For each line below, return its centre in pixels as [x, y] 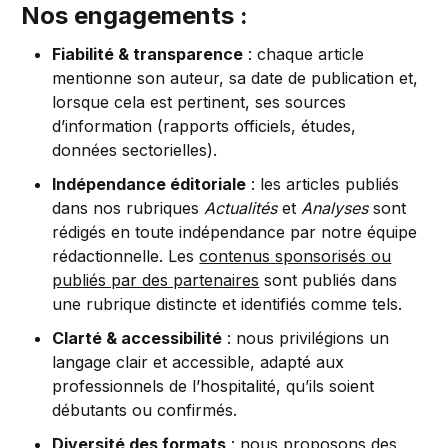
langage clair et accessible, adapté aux [198, 362]
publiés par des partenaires [156, 280]
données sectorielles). [135, 150]
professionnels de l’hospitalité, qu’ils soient [213, 386]
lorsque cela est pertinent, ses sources [199, 102]
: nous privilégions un [306, 338]
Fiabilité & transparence [148, 54]
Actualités [241, 208]
